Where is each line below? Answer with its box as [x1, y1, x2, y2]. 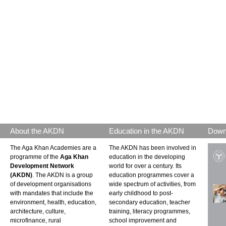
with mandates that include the [10, 190, 93, 196]
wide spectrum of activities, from [109, 181, 196, 187]
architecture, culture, [10, 208, 66, 214]
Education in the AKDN [109, 127, 184, 135]
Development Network [10, 163, 74, 169]
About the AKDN [10, 127, 64, 135]
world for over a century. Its [109, 163, 182, 169]
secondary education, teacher [109, 199, 190, 205]
